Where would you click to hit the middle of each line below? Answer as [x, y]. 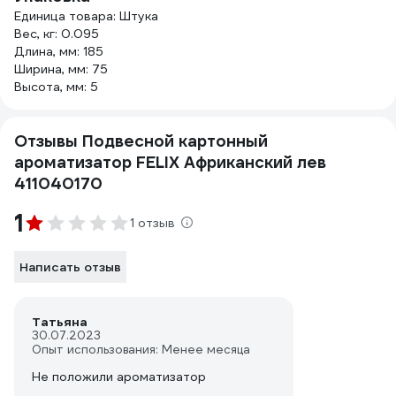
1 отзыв [152, 223]
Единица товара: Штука [86, 16]
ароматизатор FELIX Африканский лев [170, 162]
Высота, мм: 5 [56, 87]
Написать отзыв [70, 267]
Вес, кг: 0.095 [57, 34]
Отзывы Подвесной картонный [141, 141]
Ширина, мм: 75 [61, 69]
